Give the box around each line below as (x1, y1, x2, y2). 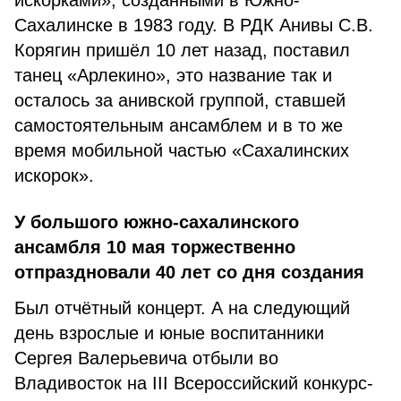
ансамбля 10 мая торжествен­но (14, 237, 295, 257)
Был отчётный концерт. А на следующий (14, 298, 350, 318)
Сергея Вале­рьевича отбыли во (14, 348, 278, 368)
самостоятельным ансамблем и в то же (14, 115, 343, 135)
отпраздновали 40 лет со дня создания (14, 262, 364, 282)
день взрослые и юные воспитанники (14, 323, 324, 343)
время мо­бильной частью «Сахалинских (14, 141, 349, 160)
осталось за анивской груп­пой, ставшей (14, 90, 346, 110)
